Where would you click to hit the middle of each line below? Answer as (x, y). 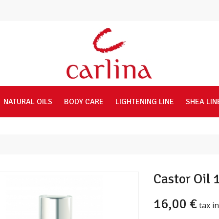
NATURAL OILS (28, 102)
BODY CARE (84, 102)
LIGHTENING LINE (144, 102)
